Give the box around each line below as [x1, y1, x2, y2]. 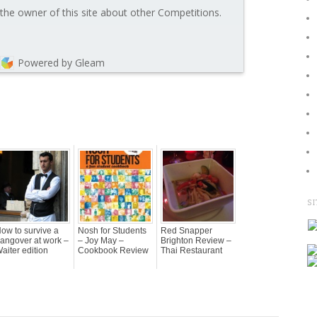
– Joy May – [78, 235, 124, 246]
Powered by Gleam [18, 55, 105, 69]
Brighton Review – [161, 235, 231, 246]
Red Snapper [161, 225, 212, 236]
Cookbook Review [78, 245, 149, 255]
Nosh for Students [78, 225, 146, 236]
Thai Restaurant [161, 245, 222, 255]
